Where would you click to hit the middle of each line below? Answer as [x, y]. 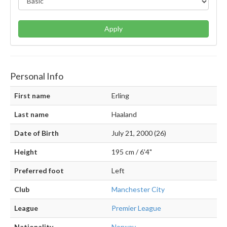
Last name [31, 114]
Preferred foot [39, 170]
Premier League [136, 208]
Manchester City [138, 189]
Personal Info [37, 76]
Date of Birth [36, 133]
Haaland [124, 114]
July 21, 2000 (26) [139, 133]
